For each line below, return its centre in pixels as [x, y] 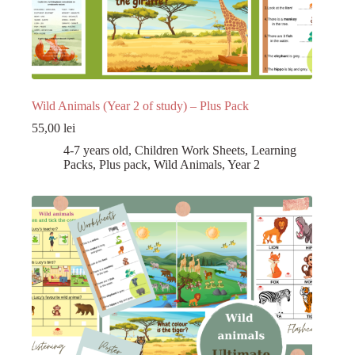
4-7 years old [96, 151]
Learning [274, 151]
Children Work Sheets [190, 151]
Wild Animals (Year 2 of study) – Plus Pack [140, 106]
